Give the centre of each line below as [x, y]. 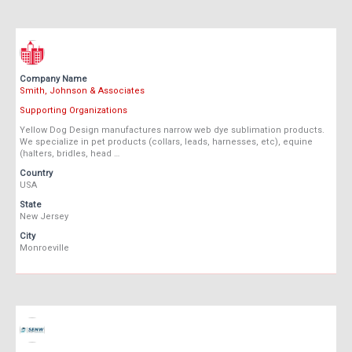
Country [36, 174]
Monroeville [44, 248]
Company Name [53, 79]
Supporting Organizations [73, 111]
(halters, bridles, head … [70, 154]
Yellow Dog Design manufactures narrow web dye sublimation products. [172, 130]
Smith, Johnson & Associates [82, 91]
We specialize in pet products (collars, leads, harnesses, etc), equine [166, 142]
